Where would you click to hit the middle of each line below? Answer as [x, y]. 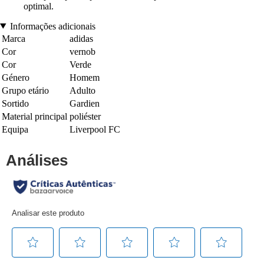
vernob [82, 51]
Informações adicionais [52, 26]
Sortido [15, 103]
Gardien [85, 103]
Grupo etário [25, 90]
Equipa [15, 129]
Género [16, 77]
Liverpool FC [95, 129]
